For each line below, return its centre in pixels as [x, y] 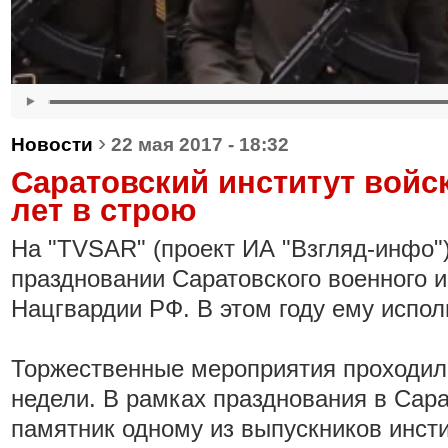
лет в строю [103, 210]
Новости [52, 144]
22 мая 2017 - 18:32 [200, 144]
